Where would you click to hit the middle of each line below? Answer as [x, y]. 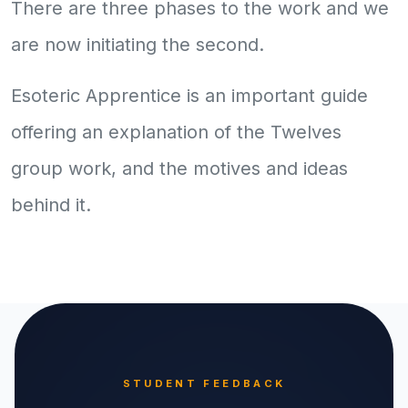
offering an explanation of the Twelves [176, 132]
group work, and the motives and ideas [179, 168]
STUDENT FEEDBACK [204, 383]
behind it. [51, 204]
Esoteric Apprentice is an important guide [189, 95]
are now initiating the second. [138, 44]
